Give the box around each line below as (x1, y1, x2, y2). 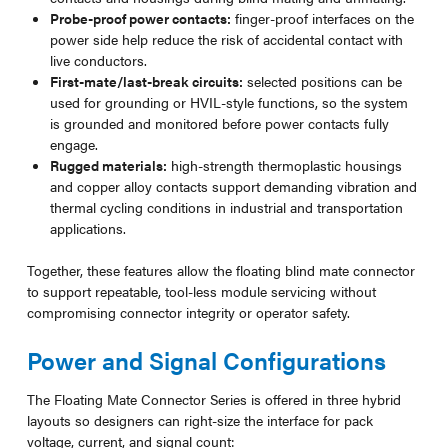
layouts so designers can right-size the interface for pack (26, 409, 373, 430)
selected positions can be (243, 70, 403, 91)
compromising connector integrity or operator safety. (26, 301, 350, 322)
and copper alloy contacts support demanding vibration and (50, 175, 418, 196)
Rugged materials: (50, 154, 168, 175)
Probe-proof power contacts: (50, 7, 232, 28)
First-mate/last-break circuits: (50, 70, 244, 91)
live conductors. (50, 49, 148, 70)
